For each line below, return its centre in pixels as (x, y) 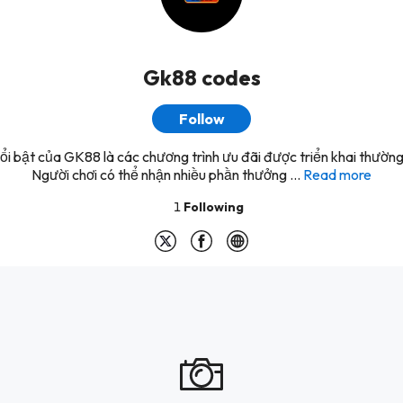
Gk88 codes (201, 77)
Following (214, 207)
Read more (337, 175)
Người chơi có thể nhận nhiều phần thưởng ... (166, 175)
